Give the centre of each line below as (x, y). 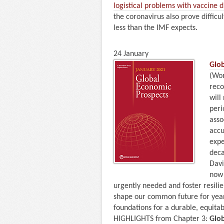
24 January (131, 54)
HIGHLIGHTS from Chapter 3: (161, 219)
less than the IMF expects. (155, 28)
